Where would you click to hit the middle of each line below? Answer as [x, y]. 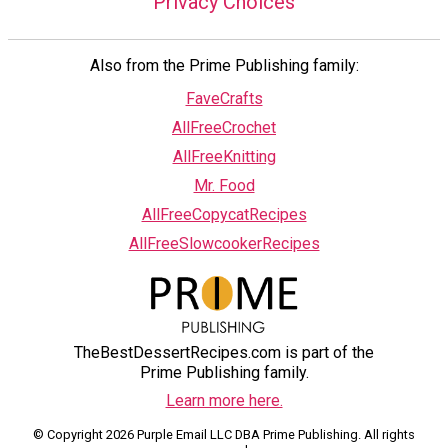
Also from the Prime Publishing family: [224, 66]
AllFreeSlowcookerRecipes [224, 244]
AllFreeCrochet [224, 128]
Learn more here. [224, 401]
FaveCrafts [224, 99]
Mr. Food [224, 186]
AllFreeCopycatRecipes [224, 215]
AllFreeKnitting [224, 157]
